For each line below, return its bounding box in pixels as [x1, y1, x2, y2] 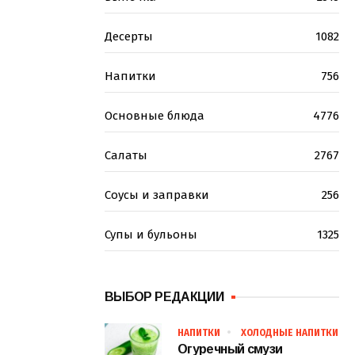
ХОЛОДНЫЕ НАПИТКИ [241, 327, 338, 339]
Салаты [105, 148, 147, 163]
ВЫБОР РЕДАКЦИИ [105, 290, 224, 304]
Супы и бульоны [105, 227, 197, 242]
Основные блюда [105, 109, 204, 124]
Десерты [105, 29, 153, 44]
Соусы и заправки [105, 188, 209, 203]
